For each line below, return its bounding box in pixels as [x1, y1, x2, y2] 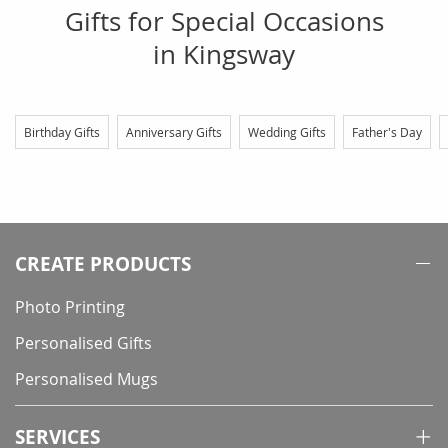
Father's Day [352, 123, 422, 140]
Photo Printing [15, 296, 125, 319]
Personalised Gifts [15, 332, 152, 355]
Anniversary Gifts [126, 123, 222, 140]
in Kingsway [153, 36, 295, 72]
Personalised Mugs [15, 368, 158, 391]
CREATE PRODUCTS [15, 251, 191, 278]
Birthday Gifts [24, 123, 100, 140]
